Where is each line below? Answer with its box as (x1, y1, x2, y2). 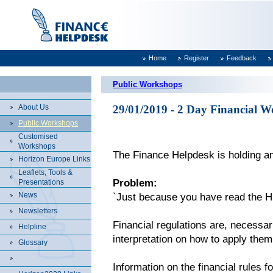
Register (184, 54, 209, 62)
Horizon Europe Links (18, 155, 90, 163)
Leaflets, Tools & (18, 168, 73, 177)
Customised (18, 132, 58, 141)
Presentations (18, 178, 64, 186)
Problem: (113, 177, 157, 189)
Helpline (18, 222, 46, 231)
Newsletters (18, 207, 57, 215)
